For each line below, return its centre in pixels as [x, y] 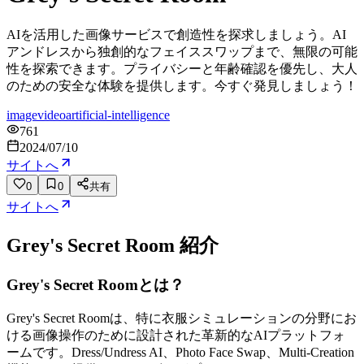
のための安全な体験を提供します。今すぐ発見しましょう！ [182, 85]
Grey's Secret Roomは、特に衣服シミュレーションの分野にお [182, 318]
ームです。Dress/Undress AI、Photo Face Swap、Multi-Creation [180, 353]
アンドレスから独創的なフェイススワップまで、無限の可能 [182, 51]
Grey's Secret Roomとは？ [95, 284]
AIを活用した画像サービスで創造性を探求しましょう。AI [176, 34]
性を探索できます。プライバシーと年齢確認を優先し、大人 [182, 68]
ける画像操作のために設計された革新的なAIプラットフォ [176, 336]
